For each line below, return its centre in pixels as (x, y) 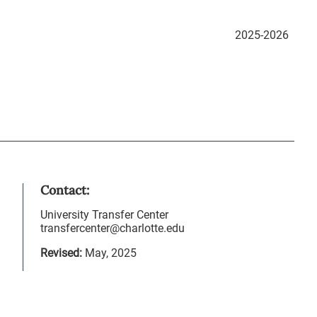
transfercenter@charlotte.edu (113, 228)
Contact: (65, 190)
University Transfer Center (104, 215)
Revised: (61, 253)
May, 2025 (111, 253)
